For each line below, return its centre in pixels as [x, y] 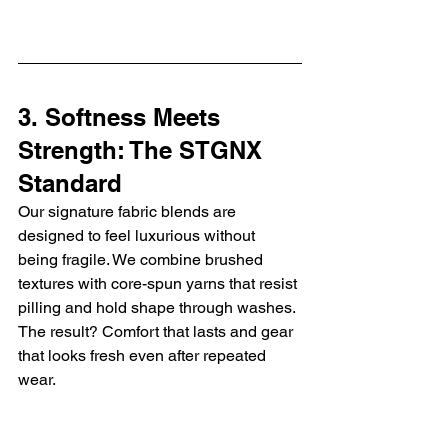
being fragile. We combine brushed [142, 259]
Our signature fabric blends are [129, 211]
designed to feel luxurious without [138, 235]
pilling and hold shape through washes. [158, 307]
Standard [70, 182]
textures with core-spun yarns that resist [159, 283]
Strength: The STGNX [143, 149]
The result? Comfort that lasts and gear [157, 331]
